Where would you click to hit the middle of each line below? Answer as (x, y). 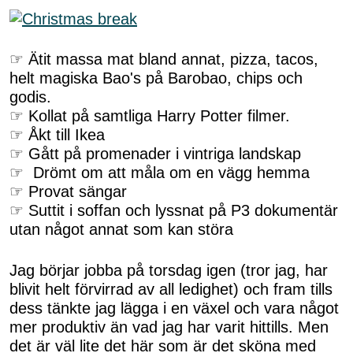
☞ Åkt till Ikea (57, 135)
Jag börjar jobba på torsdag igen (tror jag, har (169, 270)
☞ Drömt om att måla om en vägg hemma (160, 173)
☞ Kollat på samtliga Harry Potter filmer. (150, 116)
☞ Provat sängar (68, 192)
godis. (30, 97)
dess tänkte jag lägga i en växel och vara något (174, 308)
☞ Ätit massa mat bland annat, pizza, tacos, (164, 59)
